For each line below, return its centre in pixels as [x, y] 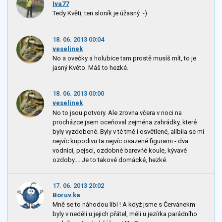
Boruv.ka [66, 195]
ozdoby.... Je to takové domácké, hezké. [110, 160]
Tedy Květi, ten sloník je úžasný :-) [100, 13]
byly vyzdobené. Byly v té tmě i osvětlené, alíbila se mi [128, 131]
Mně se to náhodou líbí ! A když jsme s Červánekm [124, 204]
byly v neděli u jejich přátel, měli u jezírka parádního [125, 214]
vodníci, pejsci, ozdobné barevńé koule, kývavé [120, 150]
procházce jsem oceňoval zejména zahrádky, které [125, 122]
